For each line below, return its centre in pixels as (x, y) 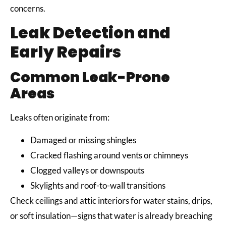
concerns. (29, 9)
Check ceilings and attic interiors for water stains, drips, (111, 200)
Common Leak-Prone (90, 78)
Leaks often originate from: (61, 118)
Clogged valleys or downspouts (88, 170)
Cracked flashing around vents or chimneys (110, 155)
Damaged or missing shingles (84, 140)
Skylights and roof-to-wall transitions (99, 185)
